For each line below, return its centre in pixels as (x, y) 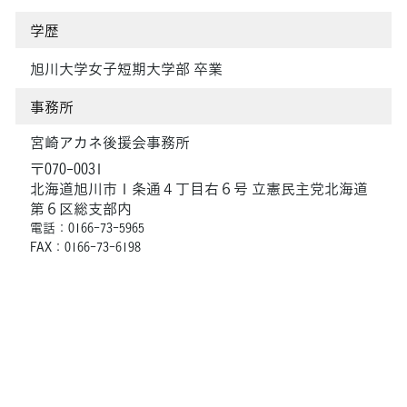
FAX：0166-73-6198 (85, 246)
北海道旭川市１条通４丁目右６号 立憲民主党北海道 (199, 188)
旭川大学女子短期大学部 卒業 (126, 68)
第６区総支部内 (81, 208)
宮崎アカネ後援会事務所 (110, 141)
